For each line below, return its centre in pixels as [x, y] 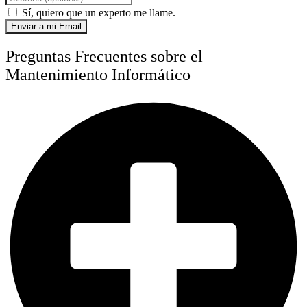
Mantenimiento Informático [98, 75]
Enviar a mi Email [46, 27]
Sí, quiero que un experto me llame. [99, 13]
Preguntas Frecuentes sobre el [104, 57]
